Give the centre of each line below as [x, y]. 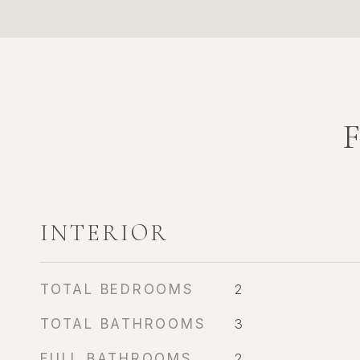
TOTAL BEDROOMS [117, 289]
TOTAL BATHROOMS [123, 324]
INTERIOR [104, 233]
